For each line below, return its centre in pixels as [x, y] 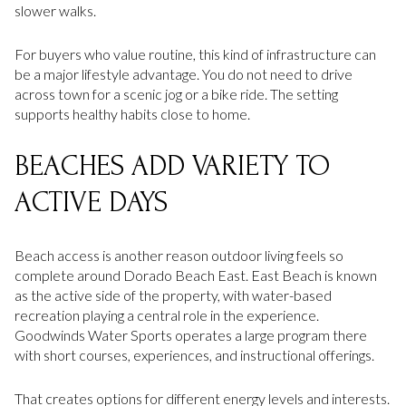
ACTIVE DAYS [91, 203]
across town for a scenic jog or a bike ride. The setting [176, 94]
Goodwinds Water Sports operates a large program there [191, 334]
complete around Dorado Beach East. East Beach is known [196, 275]
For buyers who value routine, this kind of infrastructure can [195, 54]
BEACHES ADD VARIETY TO [172, 167]
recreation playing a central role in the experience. [167, 314]
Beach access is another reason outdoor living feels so [179, 255]
